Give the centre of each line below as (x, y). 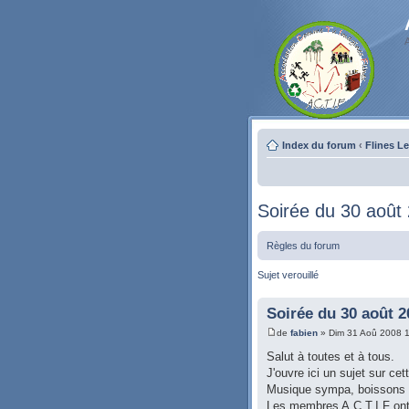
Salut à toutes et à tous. (330, 357)
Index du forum (319, 145)
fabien (304, 333)
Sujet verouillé (288, 275)
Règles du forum (303, 246)
